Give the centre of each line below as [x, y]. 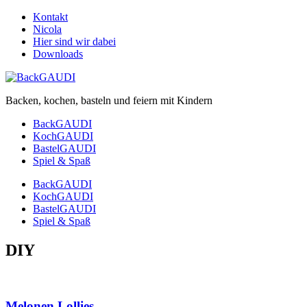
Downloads [58, 54]
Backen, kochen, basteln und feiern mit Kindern [109, 100]
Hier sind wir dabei [74, 41]
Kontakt [50, 17]
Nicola [47, 29]
